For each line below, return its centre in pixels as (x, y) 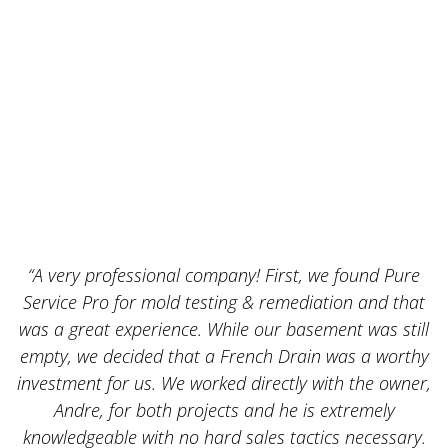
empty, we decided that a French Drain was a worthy (224, 355)
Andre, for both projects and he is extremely (224, 409)
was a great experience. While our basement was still (224, 328)
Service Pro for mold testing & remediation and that (224, 301)
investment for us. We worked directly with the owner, (224, 382)
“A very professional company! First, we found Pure (224, 274)
